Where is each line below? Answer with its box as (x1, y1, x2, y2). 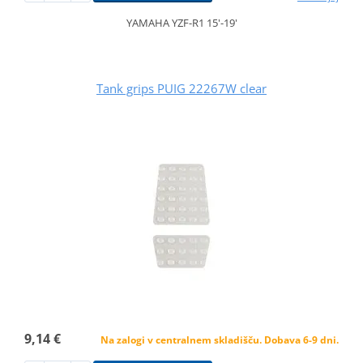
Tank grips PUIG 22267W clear (96, 80, 267, 97)
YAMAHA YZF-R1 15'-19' (126, 15, 237, 31)
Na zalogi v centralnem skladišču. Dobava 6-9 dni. (100, 333, 340, 348)
